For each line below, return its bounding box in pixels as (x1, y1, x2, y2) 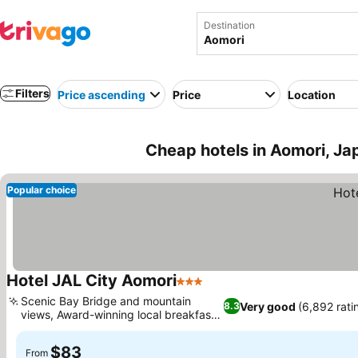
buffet (21, 321, 53, 335)
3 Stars (176, 281, 219, 297)
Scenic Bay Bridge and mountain (21, 294, 191, 308)
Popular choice (7, 184, 76, 196)
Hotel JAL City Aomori (6, 271, 177, 290)
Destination (204, 19, 255, 31)
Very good (239, 299, 296, 313)
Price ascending (58, 87, 145, 101)
